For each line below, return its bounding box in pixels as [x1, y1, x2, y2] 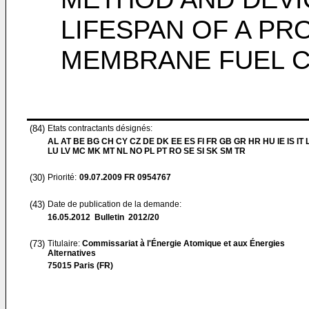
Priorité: [48, 172, 77, 182]
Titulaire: [48, 239, 82, 248]
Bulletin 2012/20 [90, 212, 159, 222]
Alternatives [48, 248, 96, 258]
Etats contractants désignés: [48, 123, 152, 133]
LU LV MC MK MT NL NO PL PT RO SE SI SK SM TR [48, 146, 246, 156]
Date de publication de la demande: [48, 199, 181, 209]
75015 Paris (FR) [48, 261, 113, 270]
